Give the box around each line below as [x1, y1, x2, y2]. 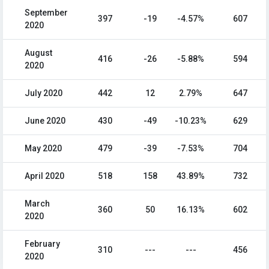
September [25, 8, 68, 18]
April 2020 [25, 171, 64, 181]
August [25, 48, 52, 58]
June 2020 [25, 116, 65, 126]
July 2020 [25, 88, 62, 98]
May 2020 [25, 144, 62, 154]
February [25, 239, 60, 249]
